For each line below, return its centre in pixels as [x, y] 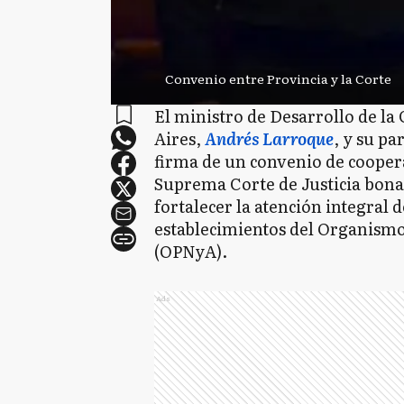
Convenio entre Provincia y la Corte [278, 78]
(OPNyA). [191, 251]
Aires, [178, 138]
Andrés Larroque [269, 138]
